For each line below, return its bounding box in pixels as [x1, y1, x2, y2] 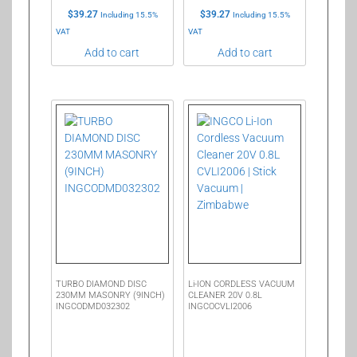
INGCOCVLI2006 [188, 301, 253, 312]
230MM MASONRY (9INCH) [55, 290, 165, 301]
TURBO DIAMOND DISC [55, 279, 147, 290]
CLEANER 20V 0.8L [188, 290, 263, 301]
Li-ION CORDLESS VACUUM [188, 279, 296, 290]
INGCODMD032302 [55, 301, 130, 312]
